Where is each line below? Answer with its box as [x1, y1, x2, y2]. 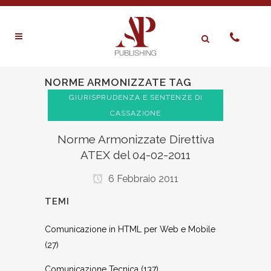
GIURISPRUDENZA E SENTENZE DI [68, 93, 203, 102]
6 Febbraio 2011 [106, 173, 178, 184]
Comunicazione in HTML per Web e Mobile [45, 224, 215, 234]
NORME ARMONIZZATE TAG [45, 76, 192, 88]
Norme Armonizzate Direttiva [57, 132, 214, 146]
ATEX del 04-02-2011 [80, 148, 191, 162]
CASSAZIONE [110, 109, 161, 117]
